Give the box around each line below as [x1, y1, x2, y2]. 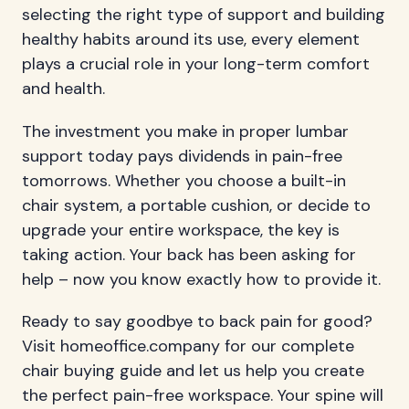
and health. [22, 77, 105, 100]
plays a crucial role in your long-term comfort [22, 52, 370, 75]
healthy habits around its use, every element [22, 27, 360, 50]
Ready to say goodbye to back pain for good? [22, 310, 372, 333]
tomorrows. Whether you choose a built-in [22, 169, 346, 192]
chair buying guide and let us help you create [22, 360, 364, 383]
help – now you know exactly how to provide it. [22, 267, 381, 290]
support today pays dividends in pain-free [22, 144, 342, 167]
